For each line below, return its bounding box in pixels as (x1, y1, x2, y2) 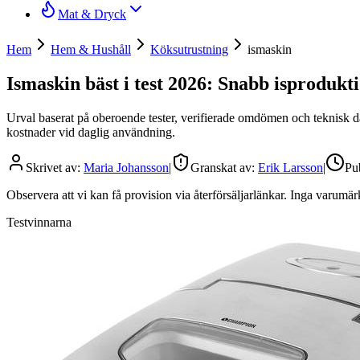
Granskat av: (190, 160, 258, 174)
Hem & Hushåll (51, 43, 131, 56)
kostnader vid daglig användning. (6, 125, 175, 139)
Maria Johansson (84, 160, 169, 174)
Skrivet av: (26, 160, 84, 174)
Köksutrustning (150, 43, 228, 56)
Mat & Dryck (58, 7, 126, 21)
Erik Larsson (258, 160, 323, 174)
